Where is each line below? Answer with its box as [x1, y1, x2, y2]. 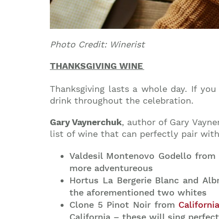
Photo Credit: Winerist [50, 39, 145, 50]
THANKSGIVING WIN [50, 61, 137, 71]
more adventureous [69, 163, 153, 174]
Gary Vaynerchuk [50, 117, 122, 128]
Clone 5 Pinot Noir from [69, 199, 179, 210]
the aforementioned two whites [69, 187, 207, 198]
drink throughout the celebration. [50, 95, 194, 106]
